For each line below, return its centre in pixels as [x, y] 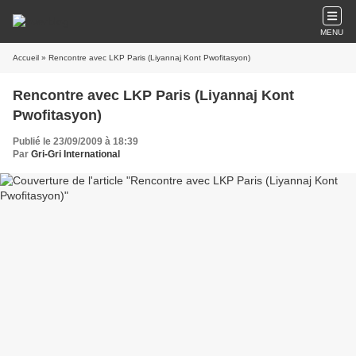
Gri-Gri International [75, 154]
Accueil [26, 58]
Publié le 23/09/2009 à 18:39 [75, 141]
